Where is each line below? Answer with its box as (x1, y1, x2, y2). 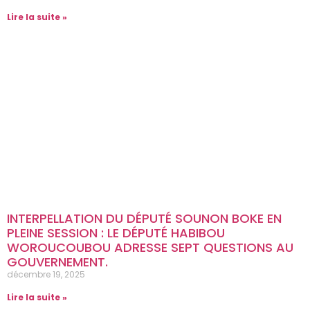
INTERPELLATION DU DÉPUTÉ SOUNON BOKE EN (7, 209, 282, 227)
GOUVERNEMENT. (7, 253, 108, 271)
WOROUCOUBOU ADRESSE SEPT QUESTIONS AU (7, 238, 293, 256)
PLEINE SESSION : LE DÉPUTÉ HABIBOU (7, 224, 225, 241)
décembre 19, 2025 (7, 268, 85, 280)
